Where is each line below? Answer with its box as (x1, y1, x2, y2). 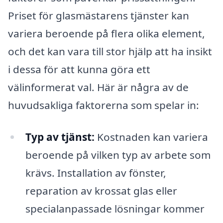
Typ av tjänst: (25, 129, 95, 144)
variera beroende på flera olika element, (8, 26, 205, 41)
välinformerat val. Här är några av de (8, 80, 189, 95)
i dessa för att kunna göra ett (8, 62, 150, 77)
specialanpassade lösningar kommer (25, 201, 205, 216)
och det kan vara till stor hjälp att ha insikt (8, 44, 212, 59)
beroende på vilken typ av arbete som (25, 147, 211, 162)
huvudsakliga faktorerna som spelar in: (8, 98, 199, 112)
